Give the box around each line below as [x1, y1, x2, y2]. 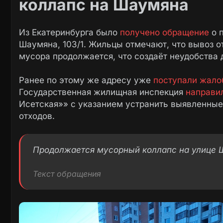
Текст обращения [33, 169, 101, 179]
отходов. [19, 111, 55, 121]
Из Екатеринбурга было [19, 27, 120, 38]
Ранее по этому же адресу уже [19, 75, 153, 86]
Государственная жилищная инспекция [19, 87, 186, 98]
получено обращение [120, 27, 209, 38]
